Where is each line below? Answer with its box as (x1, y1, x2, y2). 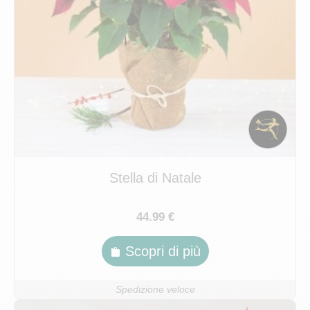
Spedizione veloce (115, 284, 195, 295)
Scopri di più (125, 244, 201, 259)
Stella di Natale (109, 170, 201, 186)
